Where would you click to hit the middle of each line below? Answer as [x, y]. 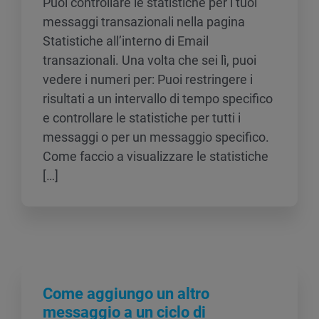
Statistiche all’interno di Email [126, 41]
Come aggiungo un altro [126, 294]
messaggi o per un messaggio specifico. [156, 137]
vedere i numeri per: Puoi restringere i [148, 80]
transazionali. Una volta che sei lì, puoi [150, 61]
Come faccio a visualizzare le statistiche [156, 157]
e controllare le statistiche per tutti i [142, 118]
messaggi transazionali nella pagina [144, 22]
